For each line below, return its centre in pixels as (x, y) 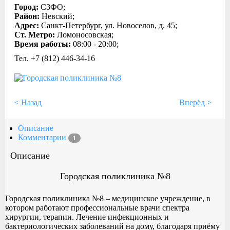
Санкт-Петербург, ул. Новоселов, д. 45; (109, 25)
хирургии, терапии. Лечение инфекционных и (87, 217)
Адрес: (28, 25)
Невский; (58, 16)
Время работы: (44, 44)
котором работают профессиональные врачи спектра (97, 207)
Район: (28, 16)
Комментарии (43, 137)
